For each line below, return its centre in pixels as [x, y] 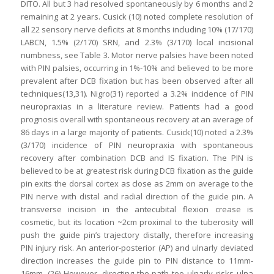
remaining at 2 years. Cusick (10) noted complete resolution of [137, 17]
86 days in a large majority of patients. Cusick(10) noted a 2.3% [137, 132]
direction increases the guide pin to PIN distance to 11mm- [137, 261]
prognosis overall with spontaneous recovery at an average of [137, 120]
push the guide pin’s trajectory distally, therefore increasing [137, 235]
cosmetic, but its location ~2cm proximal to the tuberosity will [137, 222]
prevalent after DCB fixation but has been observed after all [137, 81]
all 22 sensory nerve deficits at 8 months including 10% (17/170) [137, 30]
